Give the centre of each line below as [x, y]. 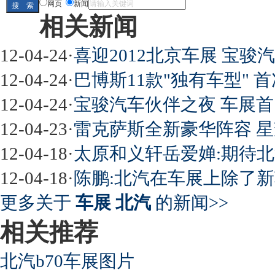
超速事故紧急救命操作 [163, 190]
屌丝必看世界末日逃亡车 [166, 38]
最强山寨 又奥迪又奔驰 [164, 114]
